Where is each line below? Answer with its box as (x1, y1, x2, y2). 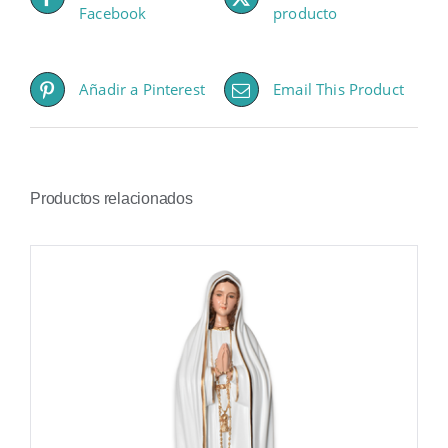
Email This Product (273, 79, 404, 100)
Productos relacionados (30, 189, 193, 207)
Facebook (79, 3, 147, 24)
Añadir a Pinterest (79, 79, 205, 100)
